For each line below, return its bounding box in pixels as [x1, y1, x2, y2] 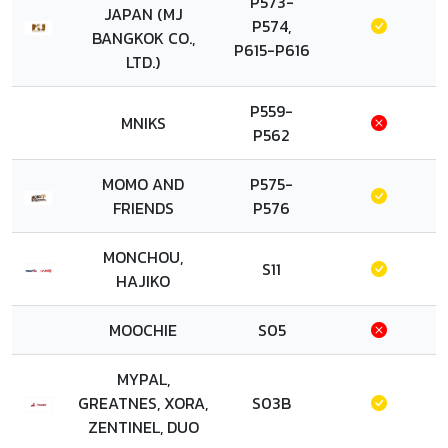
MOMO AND [102, 172, 184, 196]
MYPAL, [116, 367, 170, 391]
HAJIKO [116, 269, 170, 293]
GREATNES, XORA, [78, 391, 208, 415]
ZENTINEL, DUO [87, 415, 199, 439]
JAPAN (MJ [103, 2, 183, 26]
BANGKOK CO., [91, 26, 195, 50]
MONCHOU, [103, 245, 183, 269]
